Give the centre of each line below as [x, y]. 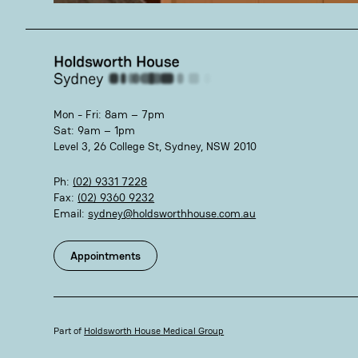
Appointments [106, 256]
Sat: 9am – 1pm [95, 131]
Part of [69, 331]
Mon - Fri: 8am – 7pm [109, 115]
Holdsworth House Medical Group [154, 331]
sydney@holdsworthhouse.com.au [172, 214]
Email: [71, 214]
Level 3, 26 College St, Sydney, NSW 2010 [155, 147]
